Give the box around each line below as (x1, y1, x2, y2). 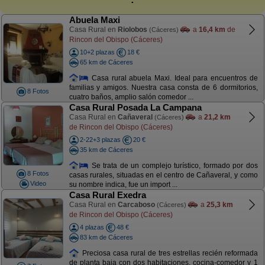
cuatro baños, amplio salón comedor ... (69, 93, 193, 102)
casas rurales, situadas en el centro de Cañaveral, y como (69, 171, 258, 180)
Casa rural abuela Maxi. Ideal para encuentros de (89, 73, 258, 82)
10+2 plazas (79, 49, 115, 56)
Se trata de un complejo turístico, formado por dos (89, 161, 258, 170)
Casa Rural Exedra (69, 190, 146, 200)
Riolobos (117, 25, 147, 34)
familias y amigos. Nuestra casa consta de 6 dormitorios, (69, 83, 258, 92)
